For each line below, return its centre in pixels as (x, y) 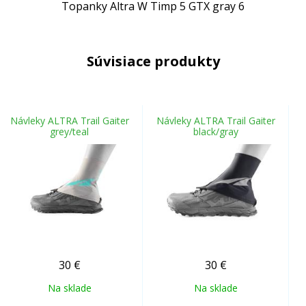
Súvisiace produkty (153, 61)
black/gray (215, 131)
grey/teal (69, 131)
